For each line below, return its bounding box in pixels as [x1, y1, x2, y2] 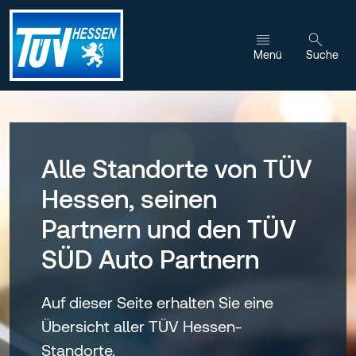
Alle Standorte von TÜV [41, 154, 312, 184]
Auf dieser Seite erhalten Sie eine [41, 293, 273, 311]
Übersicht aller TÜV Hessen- [41, 317, 242, 335]
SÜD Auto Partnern [41, 245, 259, 274]
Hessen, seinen [41, 184, 217, 214]
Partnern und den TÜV [41, 215, 296, 244]
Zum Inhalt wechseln [29, 12, 177, 30]
